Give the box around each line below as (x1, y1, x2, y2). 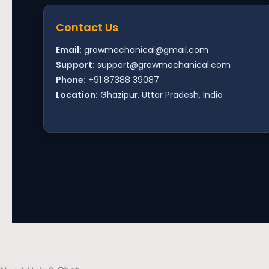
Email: (56, 43, 82, 56)
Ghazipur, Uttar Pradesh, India (98, 88, 223, 101)
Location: (56, 88, 98, 101)
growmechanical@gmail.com (84, 43, 208, 56)
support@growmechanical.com (97, 58, 231, 71)
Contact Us (56, 19, 118, 35)
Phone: (56, 73, 86, 86)
